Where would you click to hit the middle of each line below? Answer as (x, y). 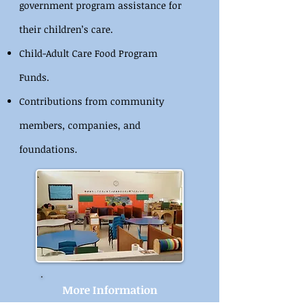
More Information (110, 290)
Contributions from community (92, 101)
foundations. (48, 149)
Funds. (34, 77)
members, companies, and (80, 125)
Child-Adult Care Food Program (88, 53)
